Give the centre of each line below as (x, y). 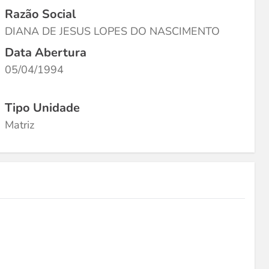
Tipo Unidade (42, 108)
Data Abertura (46, 53)
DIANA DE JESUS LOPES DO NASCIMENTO (112, 31)
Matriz (20, 125)
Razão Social (40, 14)
